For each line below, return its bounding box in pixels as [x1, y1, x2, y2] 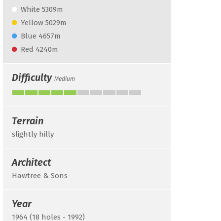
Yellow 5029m [21, 18, 67, 27]
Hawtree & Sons [12, 171, 68, 180]
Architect [12, 156, 51, 168]
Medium [54, 75, 75, 82]
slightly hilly [12, 130, 54, 139]
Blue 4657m [21, 32, 61, 40]
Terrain [12, 115, 43, 127]
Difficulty [12, 72, 54, 83]
